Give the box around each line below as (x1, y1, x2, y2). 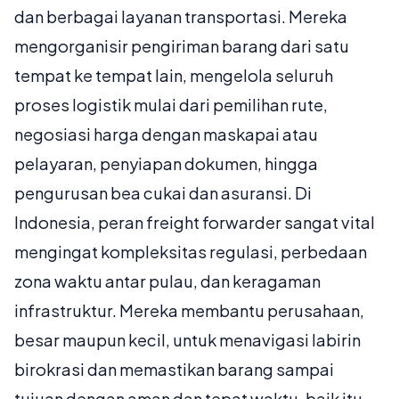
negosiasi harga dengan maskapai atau (14, 124, 318, 145)
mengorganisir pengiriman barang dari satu (14, 36, 349, 57)
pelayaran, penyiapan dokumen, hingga (14, 153, 318, 175)
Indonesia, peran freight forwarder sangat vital (14, 212, 375, 233)
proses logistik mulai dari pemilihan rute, (14, 94, 328, 116)
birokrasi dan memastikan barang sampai (14, 359, 334, 380)
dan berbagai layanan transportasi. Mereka (14, 6, 347, 28)
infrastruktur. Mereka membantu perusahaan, (14, 300, 364, 322)
